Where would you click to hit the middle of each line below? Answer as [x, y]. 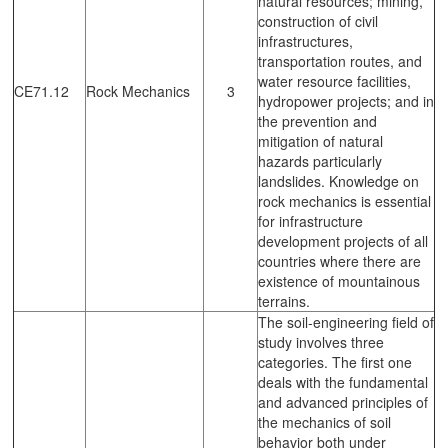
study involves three [321, 341]
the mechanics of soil [324, 421]
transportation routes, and [340, 60]
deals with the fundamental [343, 381]
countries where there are [339, 260]
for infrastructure [310, 220]
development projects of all [343, 240]
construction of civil [318, 20]
